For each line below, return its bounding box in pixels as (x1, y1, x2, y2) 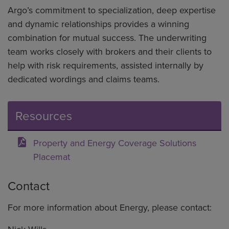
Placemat (33, 150, 70, 164)
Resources (15, 107, 72, 125)
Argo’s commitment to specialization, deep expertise (8, 4, 216, 17)
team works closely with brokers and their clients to (8, 45, 212, 58)
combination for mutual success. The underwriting (8, 31, 207, 44)
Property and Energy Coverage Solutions (33, 136, 196, 150)
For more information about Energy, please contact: (8, 201, 212, 214)
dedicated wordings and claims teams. (8, 73, 159, 86)
